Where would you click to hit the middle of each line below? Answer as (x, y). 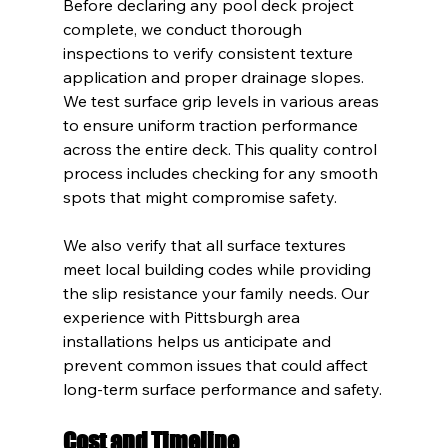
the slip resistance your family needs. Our (217, 292)
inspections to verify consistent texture (209, 52)
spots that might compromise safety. (199, 196)
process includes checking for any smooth (222, 172)
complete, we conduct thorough (184, 28)
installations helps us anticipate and (198, 340)
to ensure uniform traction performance (212, 124)
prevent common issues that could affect (217, 364)
